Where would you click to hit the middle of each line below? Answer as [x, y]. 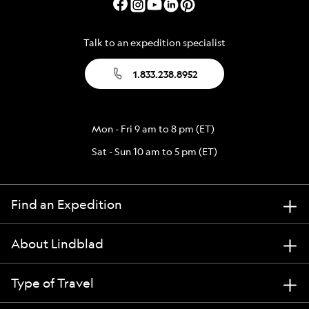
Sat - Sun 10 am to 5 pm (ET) [154, 151]
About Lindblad [57, 243]
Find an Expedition [67, 204]
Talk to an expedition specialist [154, 42]
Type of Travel [52, 283]
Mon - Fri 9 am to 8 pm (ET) [153, 129]
